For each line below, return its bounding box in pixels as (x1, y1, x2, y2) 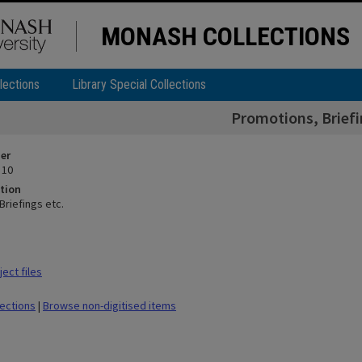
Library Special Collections (72, 77, 206, 92)
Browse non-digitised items (43, 298, 176, 313)
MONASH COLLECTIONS (101, 21, 350, 52)
